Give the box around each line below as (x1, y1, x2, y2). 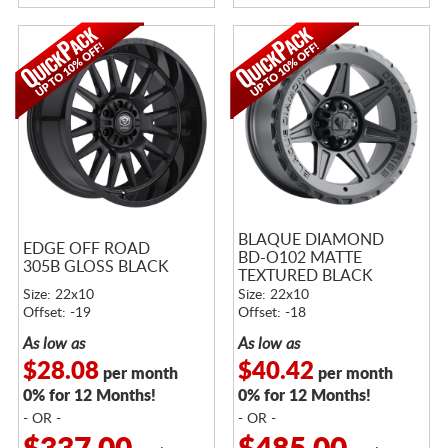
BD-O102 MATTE (237, 249, 362, 266)
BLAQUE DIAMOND (237, 231, 384, 248)
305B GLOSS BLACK (22, 258, 169, 275)
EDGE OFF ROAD (22, 240, 150, 257)
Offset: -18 (237, 305, 306, 320)
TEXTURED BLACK (237, 267, 373, 284)
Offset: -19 (22, 305, 91, 320)
